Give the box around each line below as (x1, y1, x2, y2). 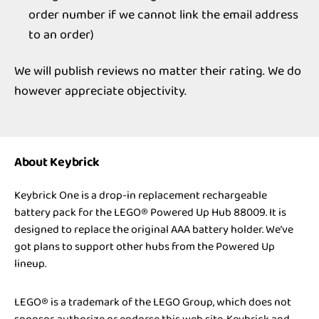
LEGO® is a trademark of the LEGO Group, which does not (14, 293, 291, 311)
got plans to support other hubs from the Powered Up (14, 237, 275, 256)
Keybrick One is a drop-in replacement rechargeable (14, 186, 267, 204)
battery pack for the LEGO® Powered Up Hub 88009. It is (14, 203, 286, 221)
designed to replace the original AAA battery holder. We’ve (14, 220, 293, 239)
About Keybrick (14, 150, 100, 180)
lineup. (14, 254, 46, 273)
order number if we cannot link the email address (28, 5, 298, 25)
